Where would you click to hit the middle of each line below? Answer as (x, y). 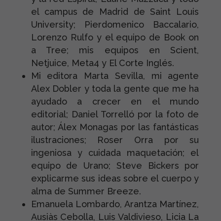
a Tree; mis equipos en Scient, (115, 50)
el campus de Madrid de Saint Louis (115, 12)
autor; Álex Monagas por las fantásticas (115, 127)
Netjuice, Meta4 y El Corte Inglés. (102, 63)
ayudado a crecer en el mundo (115, 101)
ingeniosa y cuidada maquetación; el (115, 153)
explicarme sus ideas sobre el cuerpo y (115, 178)
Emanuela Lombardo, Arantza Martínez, (115, 204)
